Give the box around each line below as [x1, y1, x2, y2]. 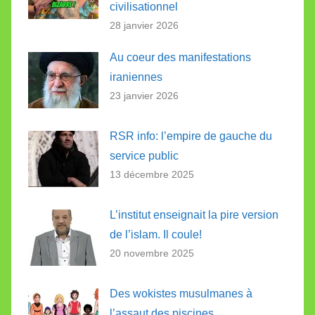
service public [110, 149, 179, 162]
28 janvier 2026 [110, 20, 179, 32]
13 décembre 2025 [110, 168, 194, 180]
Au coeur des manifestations [110, 51, 251, 63]
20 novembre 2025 [110, 247, 194, 259]
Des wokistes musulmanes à [110, 287, 252, 300]
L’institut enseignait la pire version [110, 208, 278, 221]
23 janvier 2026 [110, 89, 179, 101]
